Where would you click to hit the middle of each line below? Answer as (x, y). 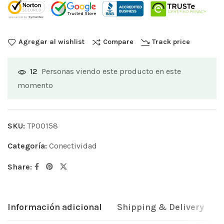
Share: (20, 167)
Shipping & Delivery (160, 207)
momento (35, 85)
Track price (171, 42)
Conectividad (73, 146)
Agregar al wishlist (51, 42)
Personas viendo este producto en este (111, 71)
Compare (118, 42)
